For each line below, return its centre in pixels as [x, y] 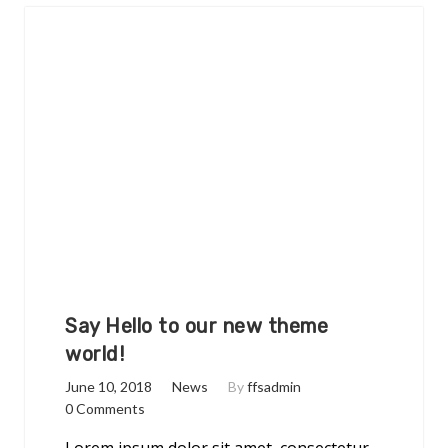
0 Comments [105, 409]
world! [94, 354]
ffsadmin [274, 387]
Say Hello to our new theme [196, 326]
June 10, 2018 [108, 387]
